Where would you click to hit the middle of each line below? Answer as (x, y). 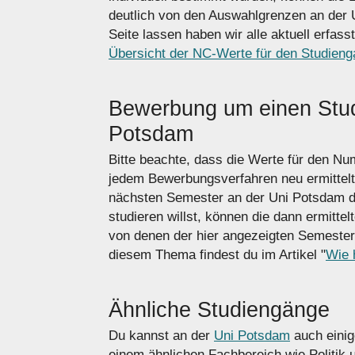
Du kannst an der (161, 336)
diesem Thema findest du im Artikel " (217, 255)
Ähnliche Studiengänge (219, 309)
